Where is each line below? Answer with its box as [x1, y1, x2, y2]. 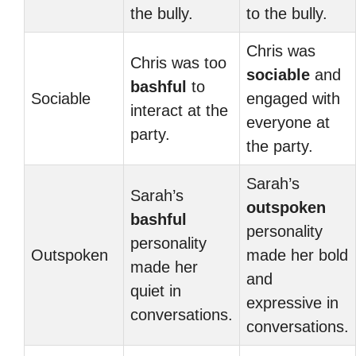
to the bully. [246, 5, 327, 22]
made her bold [246, 246, 348, 264]
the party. [246, 137, 313, 155]
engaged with [246, 90, 340, 107]
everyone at [246, 114, 330, 131]
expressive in [246, 294, 339, 311]
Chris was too [130, 54, 226, 72]
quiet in [130, 282, 181, 300]
